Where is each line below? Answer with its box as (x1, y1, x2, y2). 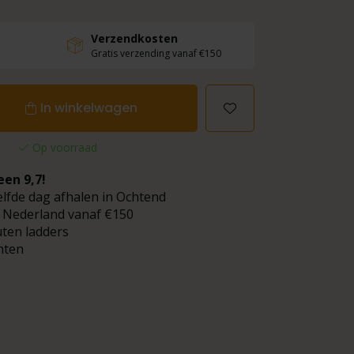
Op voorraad (32, 139, 97, 155)
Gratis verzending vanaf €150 (90, 46, 221, 60)
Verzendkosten (90, 30, 178, 46)
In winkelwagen (40, 98, 137, 117)
